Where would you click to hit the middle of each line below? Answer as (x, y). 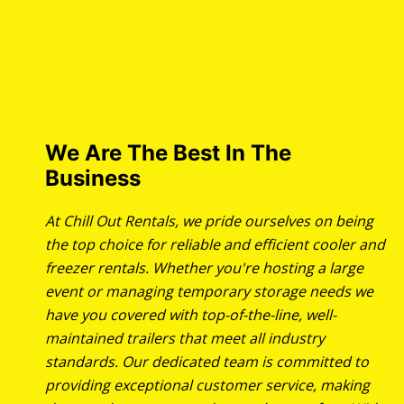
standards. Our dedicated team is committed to (207, 362)
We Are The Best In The (168, 153)
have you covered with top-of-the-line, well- (191, 315)
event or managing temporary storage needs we (209, 292)
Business (93, 179)
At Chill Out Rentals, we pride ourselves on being (209, 221)
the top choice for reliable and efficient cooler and (215, 245)
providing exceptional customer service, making (207, 386)
